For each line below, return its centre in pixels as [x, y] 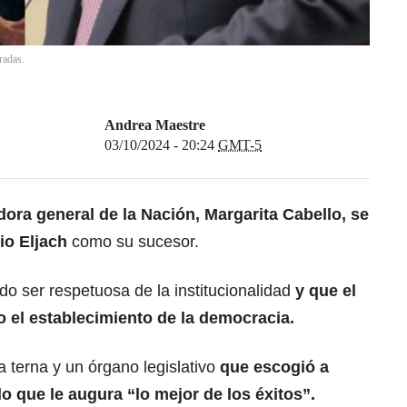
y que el [323, 291]
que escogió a [272, 367]
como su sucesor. [133, 242]
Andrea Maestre [155, 125]
